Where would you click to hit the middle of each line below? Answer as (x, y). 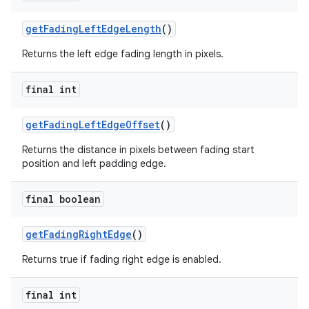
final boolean (63, 199)
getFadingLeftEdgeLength (93, 29)
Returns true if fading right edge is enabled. (122, 259)
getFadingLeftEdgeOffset (93, 124)
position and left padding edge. (94, 163)
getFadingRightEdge (79, 234)
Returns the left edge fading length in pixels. (123, 54)
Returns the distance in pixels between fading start (138, 150)
